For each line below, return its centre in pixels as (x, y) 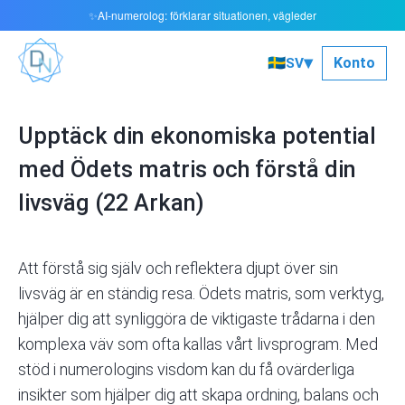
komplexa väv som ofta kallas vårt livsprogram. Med (198, 344)
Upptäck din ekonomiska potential (197, 137)
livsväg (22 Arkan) (111, 203)
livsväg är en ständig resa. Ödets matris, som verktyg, (201, 294)
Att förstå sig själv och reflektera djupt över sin (178, 268)
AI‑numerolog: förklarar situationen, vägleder (207, 15)
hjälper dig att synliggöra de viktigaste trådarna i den (197, 319)
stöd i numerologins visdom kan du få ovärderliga (186, 370)
